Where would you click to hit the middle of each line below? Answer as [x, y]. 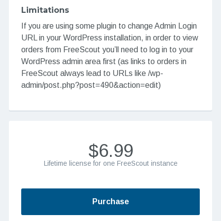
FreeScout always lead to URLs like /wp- [92, 74]
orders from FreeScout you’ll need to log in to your [107, 50]
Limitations [45, 10]
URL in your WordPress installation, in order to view [110, 38]
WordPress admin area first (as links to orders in [104, 62]
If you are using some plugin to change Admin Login [109, 26]
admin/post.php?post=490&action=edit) [91, 85]
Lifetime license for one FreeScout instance [110, 164]
